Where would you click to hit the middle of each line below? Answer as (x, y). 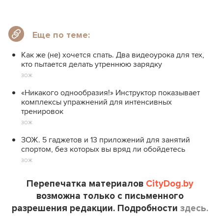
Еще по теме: (61, 35)
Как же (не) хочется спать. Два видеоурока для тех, (113, 55)
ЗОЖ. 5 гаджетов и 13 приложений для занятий (106, 140)
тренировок (42, 111)
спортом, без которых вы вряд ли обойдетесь (103, 149)
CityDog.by (170, 184)
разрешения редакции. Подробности (96, 208)
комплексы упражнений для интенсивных (96, 102)
